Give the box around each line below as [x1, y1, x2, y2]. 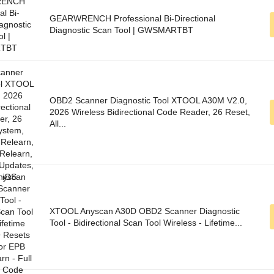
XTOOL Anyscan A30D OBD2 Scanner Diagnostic [50, 206, 240, 217]
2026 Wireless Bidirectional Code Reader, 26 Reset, [50, 107, 250, 117]
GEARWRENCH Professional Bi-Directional [50, 13, 215, 24]
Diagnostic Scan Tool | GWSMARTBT [50, 25, 193, 35]
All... [50, 119, 66, 129]
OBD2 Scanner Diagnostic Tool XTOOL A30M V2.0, [50, 95, 247, 106]
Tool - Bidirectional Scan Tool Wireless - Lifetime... [50, 218, 242, 228]
